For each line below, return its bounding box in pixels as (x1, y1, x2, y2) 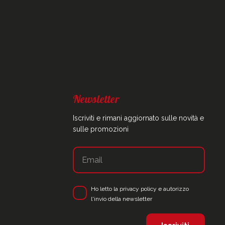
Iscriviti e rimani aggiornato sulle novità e (72, 114, 204, 123)
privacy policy (119, 185, 157, 193)
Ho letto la (90, 185, 120, 193)
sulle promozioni (72, 125, 129, 134)
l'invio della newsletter (90, 195, 152, 203)
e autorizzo (156, 185, 189, 193)
